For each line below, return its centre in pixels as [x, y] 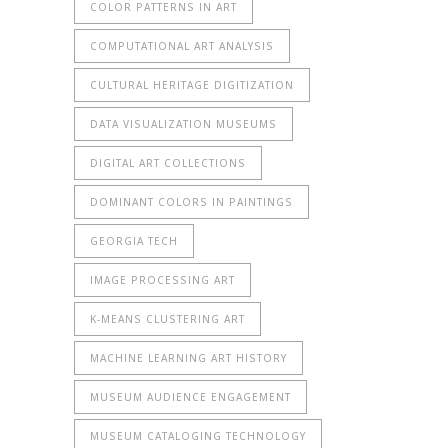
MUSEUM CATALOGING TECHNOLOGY [198, 436]
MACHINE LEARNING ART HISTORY [188, 358]
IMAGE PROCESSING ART [162, 280]
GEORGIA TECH [134, 241]
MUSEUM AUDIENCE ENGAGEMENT [190, 397]
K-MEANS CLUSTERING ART [167, 319]
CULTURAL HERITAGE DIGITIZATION [192, 85]
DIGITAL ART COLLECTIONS [168, 163]
